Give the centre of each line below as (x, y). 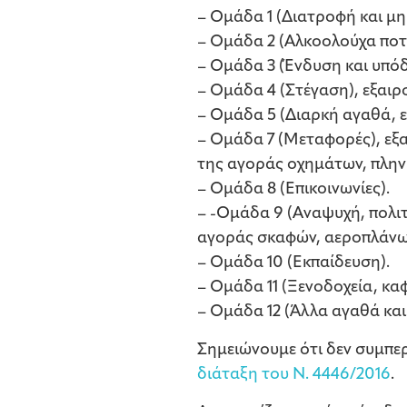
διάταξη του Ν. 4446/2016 (294, 375)
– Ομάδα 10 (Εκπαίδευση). (293, 263)
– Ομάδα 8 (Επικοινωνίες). (293, 190)
